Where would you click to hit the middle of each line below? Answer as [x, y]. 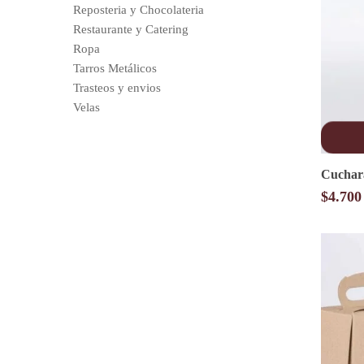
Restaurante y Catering [131, 29]
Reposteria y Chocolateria [139, 9]
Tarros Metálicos [115, 68]
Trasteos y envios [117, 87]
